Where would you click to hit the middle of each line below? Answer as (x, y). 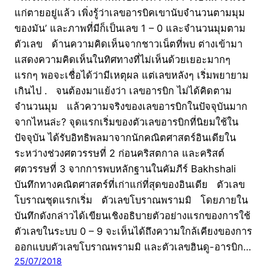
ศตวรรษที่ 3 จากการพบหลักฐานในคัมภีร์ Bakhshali (125, 168)
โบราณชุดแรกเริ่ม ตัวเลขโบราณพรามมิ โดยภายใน (131, 200)
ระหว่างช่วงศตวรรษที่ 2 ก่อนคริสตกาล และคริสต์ (119, 153)
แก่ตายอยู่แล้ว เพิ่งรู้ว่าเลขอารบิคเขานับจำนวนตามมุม (130, 12)
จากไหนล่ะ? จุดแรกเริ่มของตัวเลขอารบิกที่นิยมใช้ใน (126, 122)
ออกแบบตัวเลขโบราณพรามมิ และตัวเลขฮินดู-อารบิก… (133, 246)
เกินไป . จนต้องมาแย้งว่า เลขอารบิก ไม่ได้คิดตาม (123, 90)
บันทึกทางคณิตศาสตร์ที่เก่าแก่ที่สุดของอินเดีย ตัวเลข (130, 184)
